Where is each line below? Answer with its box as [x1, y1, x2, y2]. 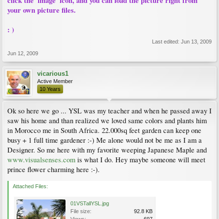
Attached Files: [13, 183, 48, 189]
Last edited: [152, 39, 181, 44]
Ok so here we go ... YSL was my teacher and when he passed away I [7, 106, 212, 115]
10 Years [40, 86, 61, 92]
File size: [70, 208, 91, 214]
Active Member [37, 78, 73, 84]
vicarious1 [37, 70, 68, 77]
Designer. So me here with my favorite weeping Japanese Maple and [7, 145, 207, 154]
